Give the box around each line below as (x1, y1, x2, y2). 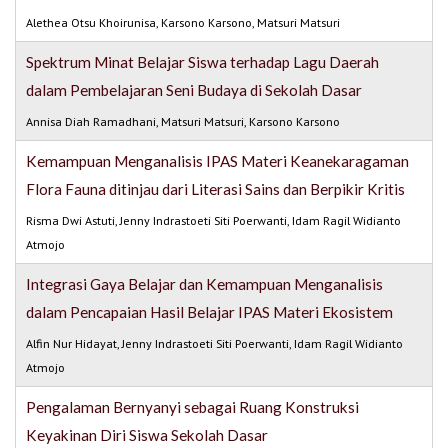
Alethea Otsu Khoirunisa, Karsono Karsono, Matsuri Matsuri (26, 15, 341, 31)
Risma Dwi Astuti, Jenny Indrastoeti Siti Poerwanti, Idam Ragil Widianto (26, 213, 402, 229)
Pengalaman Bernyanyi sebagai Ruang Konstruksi (26, 398, 360, 417)
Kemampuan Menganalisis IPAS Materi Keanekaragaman (26, 152, 410, 171)
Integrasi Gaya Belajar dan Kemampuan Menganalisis (26, 275, 384, 294)
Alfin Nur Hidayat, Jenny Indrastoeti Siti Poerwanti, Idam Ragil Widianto (26, 336, 404, 352)
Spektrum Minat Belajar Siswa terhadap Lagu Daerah (26, 53, 380, 72)
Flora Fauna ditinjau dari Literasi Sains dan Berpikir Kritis (26, 180, 406, 199)
